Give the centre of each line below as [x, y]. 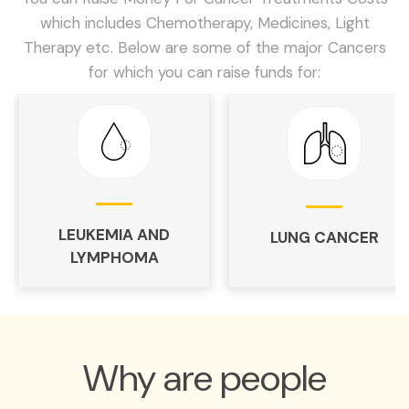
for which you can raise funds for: [204, 72]
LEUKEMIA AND [114, 235]
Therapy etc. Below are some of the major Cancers [204, 47]
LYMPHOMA [114, 258]
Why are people [204, 378]
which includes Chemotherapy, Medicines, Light [204, 22]
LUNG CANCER [324, 237]
